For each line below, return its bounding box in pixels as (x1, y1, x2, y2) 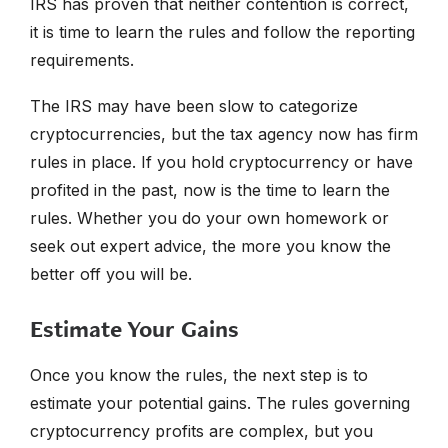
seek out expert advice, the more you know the (30, 236, 391, 257)
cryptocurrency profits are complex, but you (30, 421, 373, 442)
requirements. (30, 50, 134, 71)
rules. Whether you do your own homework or (30, 208, 389, 229)
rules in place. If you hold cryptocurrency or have (30, 152, 413, 173)
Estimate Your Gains (30, 313, 239, 346)
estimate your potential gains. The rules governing (30, 393, 410, 414)
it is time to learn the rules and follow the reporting (30, 22, 415, 43)
